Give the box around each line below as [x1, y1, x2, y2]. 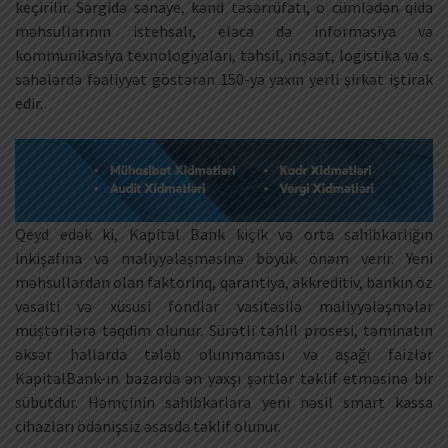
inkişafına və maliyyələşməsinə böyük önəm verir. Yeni [15, 247, 433, 268]
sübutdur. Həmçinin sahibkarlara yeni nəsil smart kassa [15, 391, 433, 412]
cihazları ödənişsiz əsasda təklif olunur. [15, 415, 281, 436]
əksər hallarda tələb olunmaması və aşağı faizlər [15, 343, 433, 364]
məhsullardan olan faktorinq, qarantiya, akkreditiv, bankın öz [15, 271, 433, 292]
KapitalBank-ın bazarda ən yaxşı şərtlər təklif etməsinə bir [15, 367, 433, 388]
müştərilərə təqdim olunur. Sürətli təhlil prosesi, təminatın [15, 319, 433, 340]
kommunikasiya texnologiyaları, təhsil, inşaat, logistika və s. [15, 45, 433, 66]
